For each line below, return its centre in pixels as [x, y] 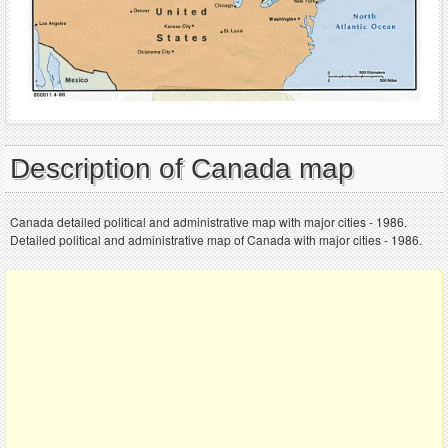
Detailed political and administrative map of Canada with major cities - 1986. [216, 240]
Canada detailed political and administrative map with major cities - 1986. [208, 222]
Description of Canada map [182, 169]
